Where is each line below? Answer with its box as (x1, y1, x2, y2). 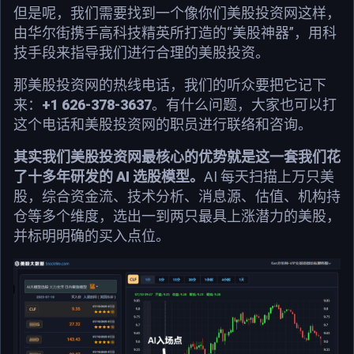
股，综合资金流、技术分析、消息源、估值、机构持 (13, 188, 341, 205)
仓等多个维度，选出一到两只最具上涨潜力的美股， (13, 208, 341, 225)
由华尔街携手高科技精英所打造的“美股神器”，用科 (13, 24, 337, 42)
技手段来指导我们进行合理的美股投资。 (13, 44, 269, 62)
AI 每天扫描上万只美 (204, 168, 334, 186)
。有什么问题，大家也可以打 (152, 96, 337, 114)
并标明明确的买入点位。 (13, 228, 170, 245)
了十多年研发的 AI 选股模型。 (13, 168, 204, 186)
